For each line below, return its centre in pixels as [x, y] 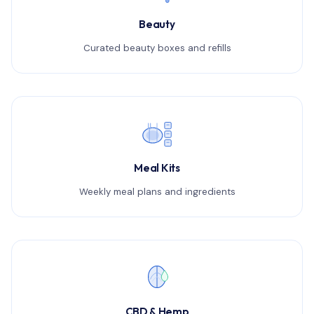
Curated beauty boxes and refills [157, 48]
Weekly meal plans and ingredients [157, 192]
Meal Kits [157, 168]
